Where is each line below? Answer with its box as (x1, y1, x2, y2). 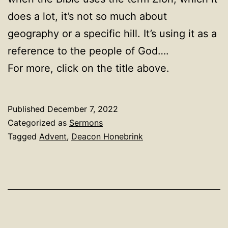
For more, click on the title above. (8, 62, 169, 74)
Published (8, 104, 47, 114)
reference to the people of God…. (8, 45, 169, 57)
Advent (39, 131, 67, 141)
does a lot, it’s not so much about (8, 10, 167, 22)
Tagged (8, 131, 39, 141)
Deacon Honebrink (71, 131, 143, 141)
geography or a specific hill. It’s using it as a (8, 27, 217, 40)
